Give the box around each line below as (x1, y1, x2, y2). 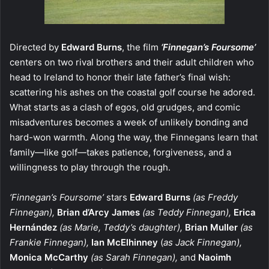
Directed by (10, 41, 61, 53)
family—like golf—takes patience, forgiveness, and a (10, 146, 231, 158)
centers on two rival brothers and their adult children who (10, 56, 254, 68)
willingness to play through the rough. (10, 161, 171, 173)
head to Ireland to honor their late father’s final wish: (10, 71, 231, 83)
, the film (122, 41, 159, 53)
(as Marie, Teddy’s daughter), (57, 221, 183, 233)
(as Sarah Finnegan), (91, 251, 178, 263)
